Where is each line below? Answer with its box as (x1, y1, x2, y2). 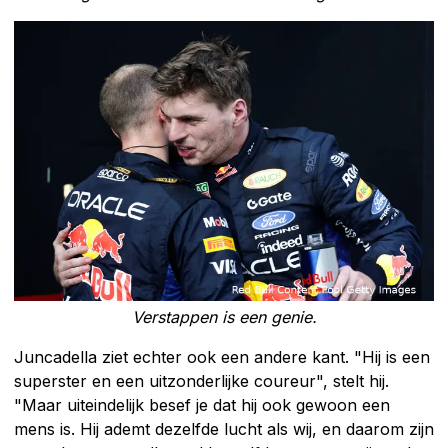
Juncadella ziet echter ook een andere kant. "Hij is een (14, 346, 430, 367)
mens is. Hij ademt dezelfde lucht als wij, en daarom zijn (14, 418, 434, 439)
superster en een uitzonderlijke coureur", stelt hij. (14, 370, 389, 391)
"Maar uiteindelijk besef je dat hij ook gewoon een (14, 394, 390, 415)
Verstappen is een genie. (131, 306, 317, 327)
